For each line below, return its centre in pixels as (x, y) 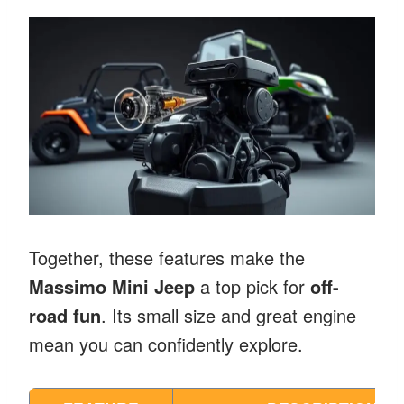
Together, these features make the (167, 257)
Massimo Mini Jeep (112, 286)
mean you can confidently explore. (166, 344)
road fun (65, 315)
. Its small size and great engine (229, 315)
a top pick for (252, 286)
